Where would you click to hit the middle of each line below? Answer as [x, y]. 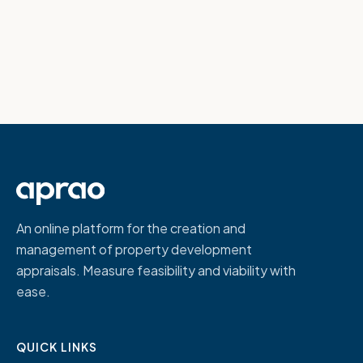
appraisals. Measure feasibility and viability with [156, 271]
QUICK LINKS [57, 347]
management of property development [134, 250]
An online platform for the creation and [131, 228]
